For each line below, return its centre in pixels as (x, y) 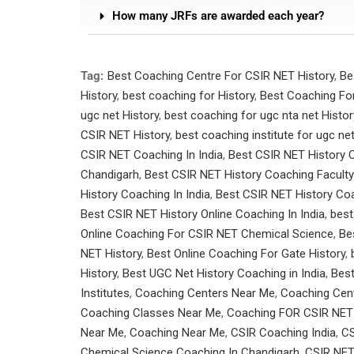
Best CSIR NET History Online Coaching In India (203, 214)
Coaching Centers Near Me (205, 293)
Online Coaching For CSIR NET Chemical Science (207, 234)
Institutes (105, 293)
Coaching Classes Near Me (151, 313)
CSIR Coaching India (283, 333)
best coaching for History (188, 96)
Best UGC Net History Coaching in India (224, 273)
